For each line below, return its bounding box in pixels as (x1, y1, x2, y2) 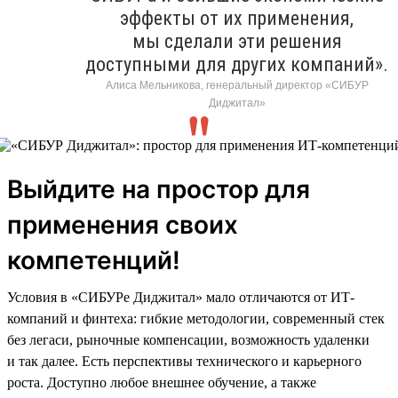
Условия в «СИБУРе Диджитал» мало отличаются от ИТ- (7, 289, 354, 305)
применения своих (7, 209, 238, 240)
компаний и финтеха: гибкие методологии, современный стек (7, 310, 385, 326)
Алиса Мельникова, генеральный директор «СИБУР (105, 78, 369, 92)
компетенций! (7, 244, 180, 275)
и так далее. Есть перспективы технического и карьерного (7, 353, 362, 369)
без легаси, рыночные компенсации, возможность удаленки (7, 331, 370, 347)
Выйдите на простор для (7, 173, 310, 204)
